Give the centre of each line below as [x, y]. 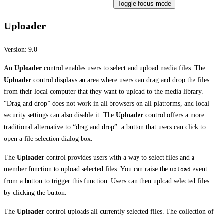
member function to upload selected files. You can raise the [87, 169]
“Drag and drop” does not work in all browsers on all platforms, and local [107, 103]
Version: [16, 49]
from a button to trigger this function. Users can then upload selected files [107, 181]
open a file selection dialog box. [48, 138]
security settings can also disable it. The [60, 115]
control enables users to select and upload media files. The [124, 68]
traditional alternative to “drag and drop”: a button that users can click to [105, 127]
